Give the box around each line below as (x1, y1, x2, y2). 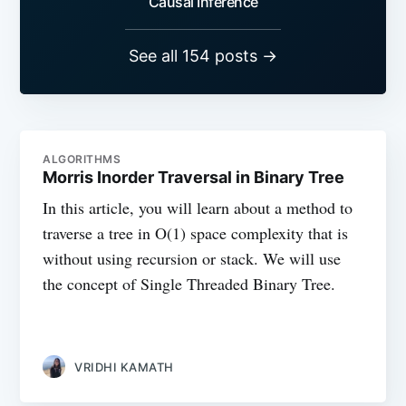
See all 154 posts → (129, 45, 277, 65)
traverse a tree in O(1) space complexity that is (43, 221, 349, 244)
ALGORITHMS (43, 151, 121, 166)
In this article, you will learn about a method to (43, 196, 353, 218)
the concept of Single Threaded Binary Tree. (43, 272, 336, 295)
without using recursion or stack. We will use (43, 246, 342, 269)
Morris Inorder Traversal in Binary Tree (43, 167, 345, 187)
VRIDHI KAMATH (74, 359, 174, 374)
